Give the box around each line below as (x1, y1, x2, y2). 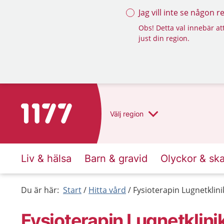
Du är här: (21, 184, 59, 195)
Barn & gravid (84, 152, 147, 164)
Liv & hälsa (21, 152, 71, 164)
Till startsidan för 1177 (20, 104, 105, 115)
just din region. (138, 33, 189, 43)
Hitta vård (88, 184, 126, 195)
